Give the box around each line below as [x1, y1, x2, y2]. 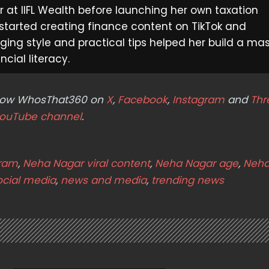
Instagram [169, 92, 225, 107]
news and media [61, 172, 147, 187]
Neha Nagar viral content [23, 156, 150, 171]
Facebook [118, 92, 168, 107]
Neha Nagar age [155, 156, 238, 171]
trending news [151, 172, 224, 187]
